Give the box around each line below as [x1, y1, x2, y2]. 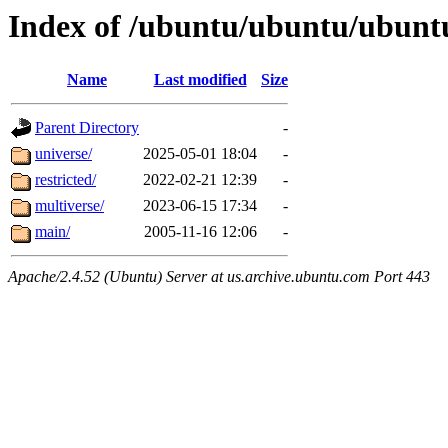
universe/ [35, 145, 92, 163]
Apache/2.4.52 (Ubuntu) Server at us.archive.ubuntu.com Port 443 [8, 268, 430, 286]
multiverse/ [35, 197, 104, 215]
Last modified [153, 71, 247, 89]
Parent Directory [35, 119, 139, 137]
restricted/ [35, 171, 96, 189]
